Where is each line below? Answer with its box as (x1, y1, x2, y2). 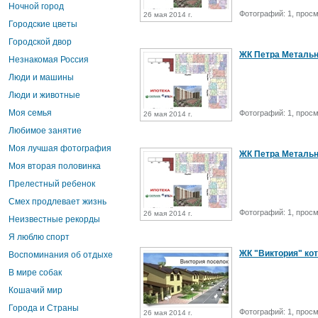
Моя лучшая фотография (9, 143, 111, 153)
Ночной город (9, 1, 64, 11)
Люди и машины (9, 72, 74, 82)
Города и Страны (9, 303, 79, 313)
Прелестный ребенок (9, 179, 95, 189)
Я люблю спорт (9, 232, 70, 242)
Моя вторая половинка (9, 161, 101, 171)
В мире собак (9, 268, 62, 278)
